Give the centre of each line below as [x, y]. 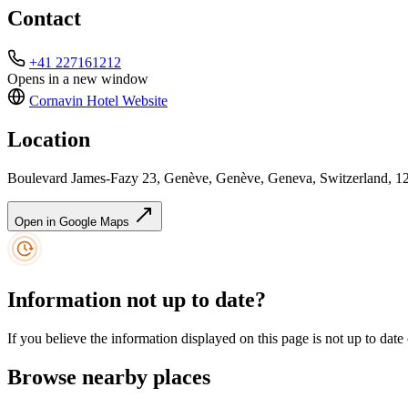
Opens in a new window [78, 79]
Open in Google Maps [74, 222]
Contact [44, 19]
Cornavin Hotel [74, 101]
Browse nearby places [109, 377]
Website [143, 101]
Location [49, 140]
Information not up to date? [137, 300]
